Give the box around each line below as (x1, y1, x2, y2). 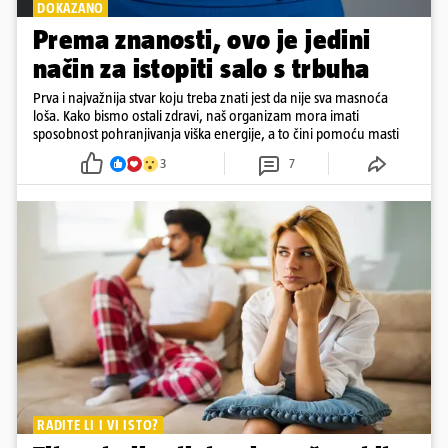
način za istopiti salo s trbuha (33, 53, 370, 85)
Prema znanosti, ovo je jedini (33, 24, 371, 56)
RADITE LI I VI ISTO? (37, 417, 159, 434)
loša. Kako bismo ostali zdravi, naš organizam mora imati (33, 107, 359, 125)
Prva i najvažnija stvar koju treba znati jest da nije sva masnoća (33, 89, 388, 107)
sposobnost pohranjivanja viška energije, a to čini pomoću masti (33, 125, 399, 143)
